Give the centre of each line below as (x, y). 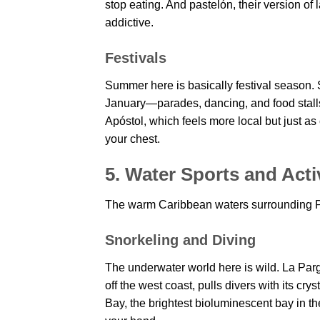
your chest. (132, 139)
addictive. (129, 23)
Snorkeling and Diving (180, 240)
